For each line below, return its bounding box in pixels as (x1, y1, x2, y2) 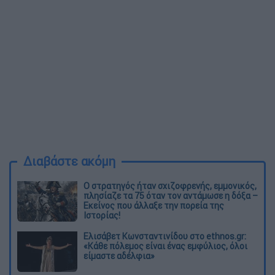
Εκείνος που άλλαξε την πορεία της (83, 200, 224, 212)
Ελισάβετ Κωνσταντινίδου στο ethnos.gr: (83, 231, 246, 242)
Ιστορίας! (83, 210, 120, 222)
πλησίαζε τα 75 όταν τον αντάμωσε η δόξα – (83, 190, 258, 202)
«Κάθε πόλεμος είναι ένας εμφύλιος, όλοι (83, 241, 247, 252)
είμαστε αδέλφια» (83, 250, 155, 262)
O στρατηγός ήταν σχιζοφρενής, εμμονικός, (83, 180, 257, 192)
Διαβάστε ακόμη (23, 153, 115, 169)
